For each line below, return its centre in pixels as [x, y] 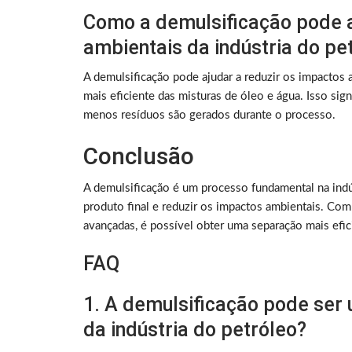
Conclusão [139, 156]
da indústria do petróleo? [195, 330]
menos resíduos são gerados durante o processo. [209, 115]
